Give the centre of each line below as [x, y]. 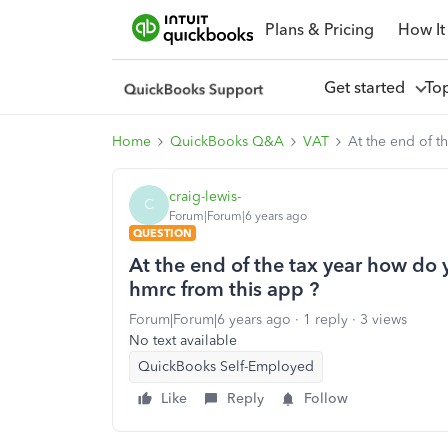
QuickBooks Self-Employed [226, 366]
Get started [368, 87]
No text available [183, 340]
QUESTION [162, 233]
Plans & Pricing [319, 29]
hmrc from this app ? [224, 289]
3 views [383, 319]
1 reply [325, 319]
